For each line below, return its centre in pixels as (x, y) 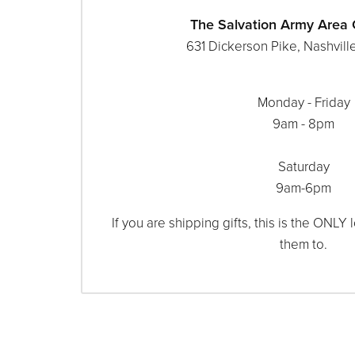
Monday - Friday (303, 103)
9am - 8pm (303, 124)
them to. (303, 245)
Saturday (303, 167)
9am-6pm (303, 189)
